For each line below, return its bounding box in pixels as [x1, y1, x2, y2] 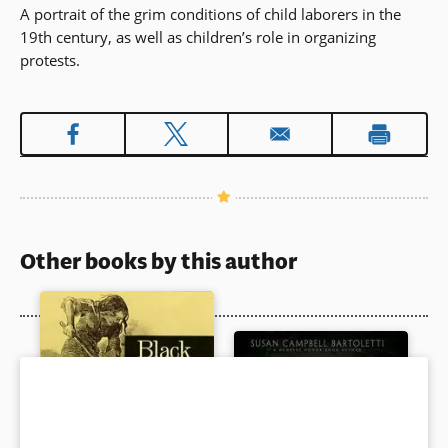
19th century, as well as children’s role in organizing [20, 27, 376, 48]
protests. [20, 50, 80, 71]
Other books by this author [20, 246, 297, 278]
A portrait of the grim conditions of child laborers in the [20, 4, 401, 25]
